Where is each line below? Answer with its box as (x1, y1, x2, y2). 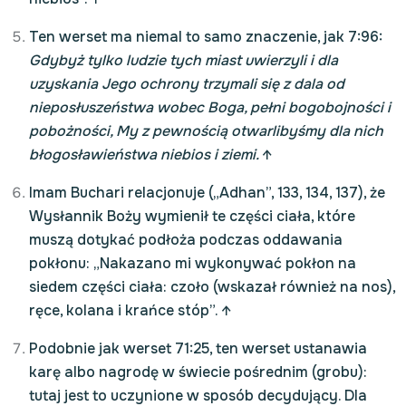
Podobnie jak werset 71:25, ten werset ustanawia (29, 339, 367, 358)
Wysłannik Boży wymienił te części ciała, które (29, 207, 355, 226)
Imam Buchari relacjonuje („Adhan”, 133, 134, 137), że (29, 183, 385, 202)
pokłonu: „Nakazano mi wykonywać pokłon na (29, 254, 356, 273)
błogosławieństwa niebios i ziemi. (29, 145, 262, 164)
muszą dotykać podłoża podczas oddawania (29, 230, 343, 249)
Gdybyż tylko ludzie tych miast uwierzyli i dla (29, 51, 338, 70)
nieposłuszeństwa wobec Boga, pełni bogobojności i (29, 98, 391, 117)
